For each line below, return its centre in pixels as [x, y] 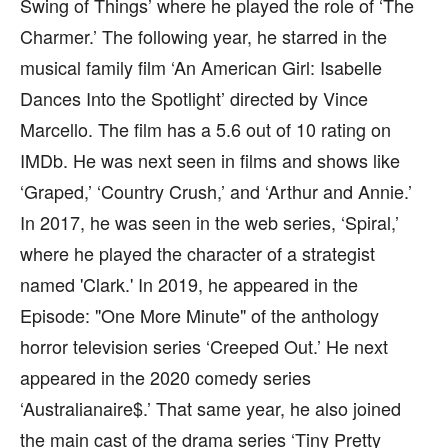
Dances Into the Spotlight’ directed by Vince [194, 98]
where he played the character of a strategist [197, 253]
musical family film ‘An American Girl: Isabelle [201, 67]
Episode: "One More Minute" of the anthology [199, 315]
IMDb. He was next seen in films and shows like [210, 160]
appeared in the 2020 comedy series [165, 377]
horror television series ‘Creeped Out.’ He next [204, 346]
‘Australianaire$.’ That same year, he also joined [210, 408]
